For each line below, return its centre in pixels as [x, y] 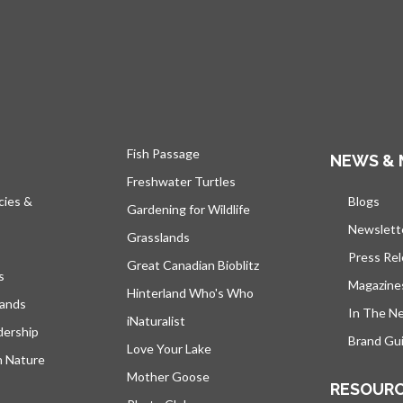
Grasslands [158, 237]
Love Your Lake [169, 349]
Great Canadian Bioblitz [193, 265]
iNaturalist [156, 321]
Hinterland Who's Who [190, 293]
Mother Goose [168, 376]
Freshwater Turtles [181, 181]
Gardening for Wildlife [188, 209]
